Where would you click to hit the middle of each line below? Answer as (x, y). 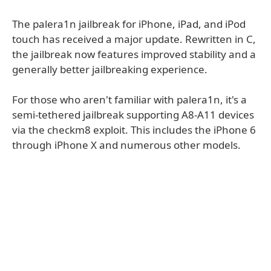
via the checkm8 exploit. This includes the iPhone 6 (134, 130)
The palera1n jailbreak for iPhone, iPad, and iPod (129, 24)
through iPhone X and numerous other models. (126, 145)
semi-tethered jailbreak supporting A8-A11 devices (133, 115)
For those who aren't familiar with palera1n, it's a (129, 100)
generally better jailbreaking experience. (110, 69)
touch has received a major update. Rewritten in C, (134, 39)
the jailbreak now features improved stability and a (134, 54)
